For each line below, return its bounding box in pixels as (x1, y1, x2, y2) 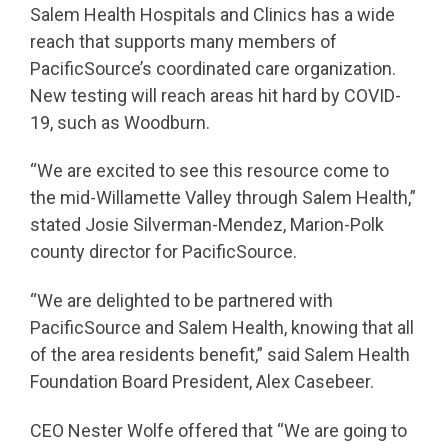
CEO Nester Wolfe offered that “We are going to (30, 419, 407, 441)
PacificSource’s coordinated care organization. (30, 57, 396, 79)
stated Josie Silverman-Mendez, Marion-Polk (30, 214, 384, 236)
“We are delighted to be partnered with (30, 289, 333, 311)
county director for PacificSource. (30, 241, 297, 263)
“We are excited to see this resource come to (30, 160, 389, 182)
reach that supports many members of (30, 30, 337, 52)
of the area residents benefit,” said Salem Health (30, 343, 410, 365)
